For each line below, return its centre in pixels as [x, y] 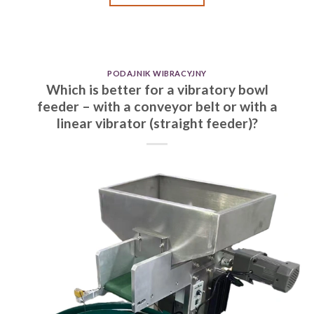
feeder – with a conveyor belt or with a [157, 106]
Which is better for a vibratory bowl [157, 89]
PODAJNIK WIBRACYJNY [157, 73]
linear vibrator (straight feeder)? [157, 123]
